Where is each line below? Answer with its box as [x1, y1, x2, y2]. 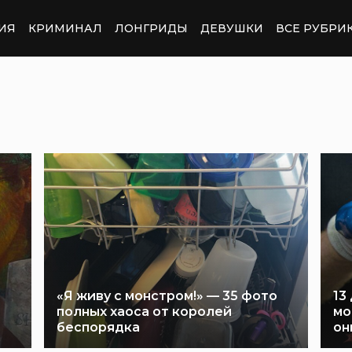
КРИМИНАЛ [28, 20, 102, 35]
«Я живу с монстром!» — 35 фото [57, 288, 277, 303]
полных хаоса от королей [57, 304, 232, 319]
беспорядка [57, 320, 140, 335]
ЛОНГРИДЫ [115, 20, 188, 35]
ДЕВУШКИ [200, 20, 263, 35]
